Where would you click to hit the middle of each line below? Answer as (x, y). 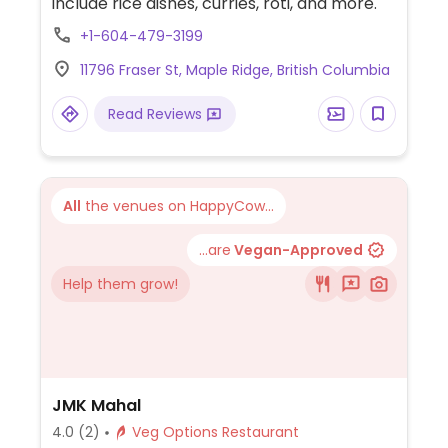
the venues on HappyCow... (177, 206)
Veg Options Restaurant (260, 432)
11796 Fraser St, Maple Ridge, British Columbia (234, 70)
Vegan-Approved (297, 250)
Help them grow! (120, 284)
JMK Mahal (96, 405)
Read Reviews (156, 114)
